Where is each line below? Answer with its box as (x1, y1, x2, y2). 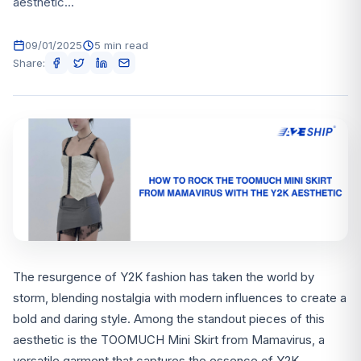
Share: (13, 56, 45, 69)
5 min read (94, 39, 148, 52)
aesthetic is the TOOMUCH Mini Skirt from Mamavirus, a (13, 332, 325, 348)
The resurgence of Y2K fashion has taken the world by (13, 269, 314, 285)
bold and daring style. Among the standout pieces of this (13, 311, 325, 327)
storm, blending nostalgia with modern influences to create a (13, 290, 346, 306)
